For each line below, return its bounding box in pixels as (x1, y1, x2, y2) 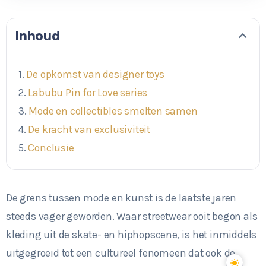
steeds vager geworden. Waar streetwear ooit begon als (6, 210, 258, 223)
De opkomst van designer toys (26, 68, 164, 81)
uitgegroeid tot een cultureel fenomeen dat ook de (6, 247, 236, 259)
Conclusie (28, 142, 74, 154)
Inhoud (15, 27, 60, 45)
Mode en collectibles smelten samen (28, 105, 198, 118)
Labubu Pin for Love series (28, 87, 148, 99)
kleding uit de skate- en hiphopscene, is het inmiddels (6, 229, 257, 241)
